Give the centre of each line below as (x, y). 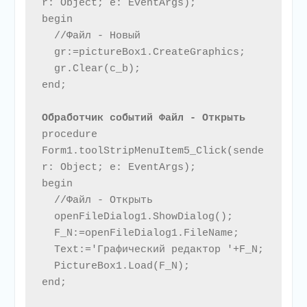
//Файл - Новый (48, 36)
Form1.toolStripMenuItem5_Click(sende (152, 151)
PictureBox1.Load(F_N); (48, 267)
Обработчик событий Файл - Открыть (146, 119)
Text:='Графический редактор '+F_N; (48, 250)
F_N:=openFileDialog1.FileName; (48, 234)
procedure (69, 135)
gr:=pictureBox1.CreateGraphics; (48, 53)
